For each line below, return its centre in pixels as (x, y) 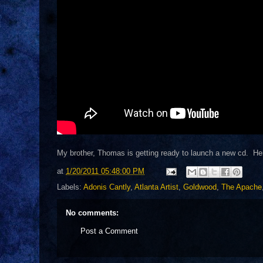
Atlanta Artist (156, 187)
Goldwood (200, 187)
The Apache (242, 187)
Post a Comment (109, 231)
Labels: (70, 187)
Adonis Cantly (107, 187)
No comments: (92, 213)
